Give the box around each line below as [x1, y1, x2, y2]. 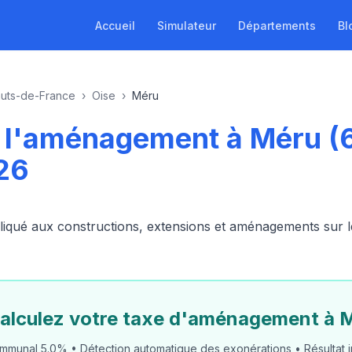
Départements [237, 18, 316, 32]
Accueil [94, 18, 135, 32]
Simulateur [156, 18, 216, 32]
